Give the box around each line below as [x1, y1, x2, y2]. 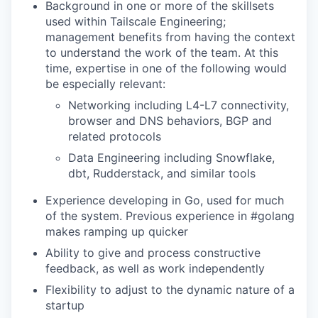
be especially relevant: [45, 77, 165, 91]
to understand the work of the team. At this [45, 45, 278, 60]
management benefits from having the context [45, 30, 295, 44]
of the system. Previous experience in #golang [45, 209, 295, 223]
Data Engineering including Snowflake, [68, 150, 275, 165]
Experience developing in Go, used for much [45, 193, 284, 207]
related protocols [68, 129, 161, 143]
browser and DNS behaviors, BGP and [68, 114, 272, 128]
